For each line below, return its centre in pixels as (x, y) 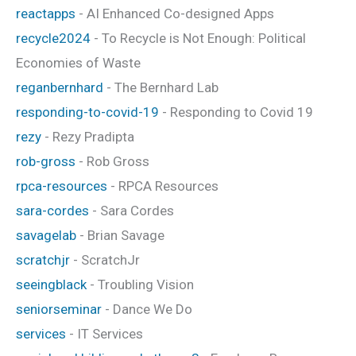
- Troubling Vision (140, 284)
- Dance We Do (147, 309)
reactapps (46, 13)
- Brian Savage (120, 235)
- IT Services (104, 333)
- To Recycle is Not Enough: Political (198, 38)
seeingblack (51, 284)
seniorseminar (59, 309)
